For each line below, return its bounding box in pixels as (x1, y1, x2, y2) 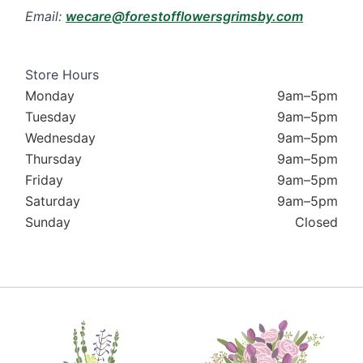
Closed (295, 213, 338, 230)
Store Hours (25, 66, 99, 83)
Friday (25, 171, 63, 188)
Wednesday (25, 129, 96, 146)
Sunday (25, 213, 70, 230)
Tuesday (25, 108, 76, 125)
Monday (25, 87, 75, 104)
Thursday (25, 150, 82, 167)
